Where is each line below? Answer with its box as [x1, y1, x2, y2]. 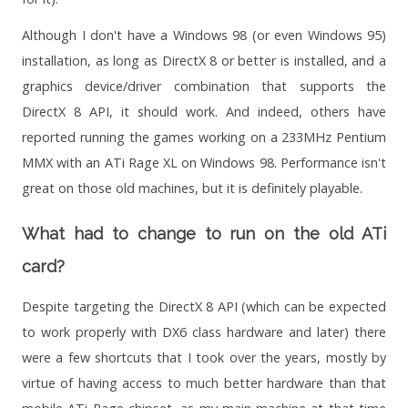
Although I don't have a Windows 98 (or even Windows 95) [22, 26, 386, 45]
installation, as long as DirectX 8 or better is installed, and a [22, 52, 386, 70]
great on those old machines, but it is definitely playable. [22, 179, 362, 198]
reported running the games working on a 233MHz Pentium [22, 128, 386, 147]
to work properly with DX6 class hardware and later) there [22, 323, 386, 342]
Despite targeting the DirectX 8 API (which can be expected [22, 298, 386, 316]
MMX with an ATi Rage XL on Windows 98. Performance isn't [22, 154, 386, 172]
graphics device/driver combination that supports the [22, 77, 386, 96]
